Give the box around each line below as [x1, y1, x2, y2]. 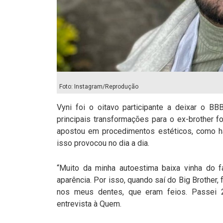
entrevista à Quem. [57, 199, 123, 209]
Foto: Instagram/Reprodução [59, 83, 138, 90]
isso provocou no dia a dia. [57, 138, 151, 148]
